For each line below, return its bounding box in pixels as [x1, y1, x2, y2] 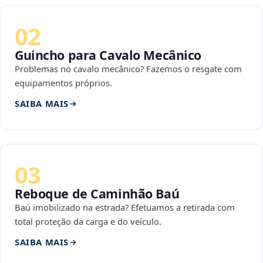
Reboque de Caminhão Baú [15, 185, 180, 203]
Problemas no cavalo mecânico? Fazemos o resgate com [15, 63, 242, 75]
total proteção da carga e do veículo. [15, 215, 161, 228]
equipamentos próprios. [15, 77, 112, 89]
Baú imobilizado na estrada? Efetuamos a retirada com [15, 201, 235, 214]
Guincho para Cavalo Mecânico [15, 46, 202, 64]
